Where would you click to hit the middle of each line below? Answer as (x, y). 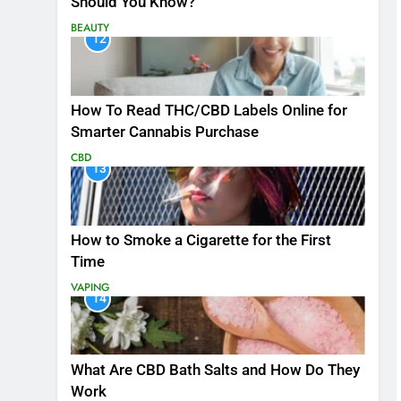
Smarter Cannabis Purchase (165, 132)
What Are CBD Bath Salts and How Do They (215, 370)
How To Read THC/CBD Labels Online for (209, 111)
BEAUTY (90, 28)
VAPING (90, 287)
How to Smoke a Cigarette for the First (201, 240)
